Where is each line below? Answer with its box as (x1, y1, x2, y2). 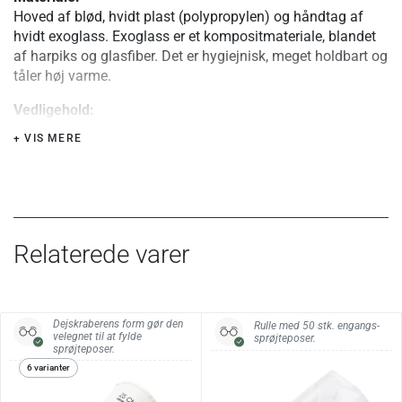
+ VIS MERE (13, 132, 82, 145)
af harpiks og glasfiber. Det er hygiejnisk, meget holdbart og (13, 48, 388, 66)
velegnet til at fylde (53, 330, 142, 344)
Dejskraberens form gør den (53, 318, 183, 331)
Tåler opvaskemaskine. (13, 121, 159, 139)
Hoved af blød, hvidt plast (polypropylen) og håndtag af (13, 8, 363, 26)
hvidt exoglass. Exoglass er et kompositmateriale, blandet (13, 28, 376, 46)
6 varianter (27, 363, 70, 373)
